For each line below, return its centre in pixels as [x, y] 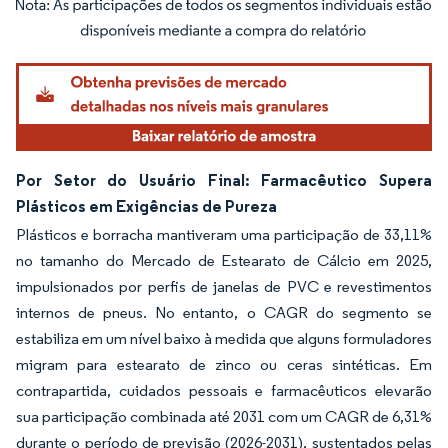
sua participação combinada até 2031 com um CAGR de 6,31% [224, 416]
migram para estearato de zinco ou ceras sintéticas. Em [224, 364]
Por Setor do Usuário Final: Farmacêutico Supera [224, 179]
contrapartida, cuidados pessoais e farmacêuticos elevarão [224, 390]
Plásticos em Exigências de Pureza [146, 205]
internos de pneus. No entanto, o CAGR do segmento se [224, 312]
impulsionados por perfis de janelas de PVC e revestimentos [224, 286]
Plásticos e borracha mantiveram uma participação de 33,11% [224, 234]
